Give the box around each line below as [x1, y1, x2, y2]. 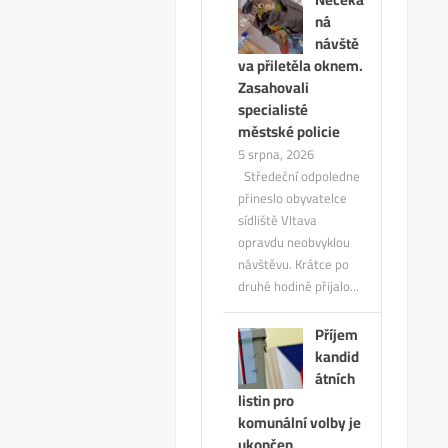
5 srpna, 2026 [238, 142, 315, 167]
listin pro [238, 386, 295, 416]
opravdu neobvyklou [238, 230, 351, 255]
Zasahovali [238, 73, 310, 103]
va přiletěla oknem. [238, 51, 364, 81]
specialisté [238, 95, 309, 125]
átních [315, 364, 356, 394]
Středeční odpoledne [238, 164, 361, 189]
